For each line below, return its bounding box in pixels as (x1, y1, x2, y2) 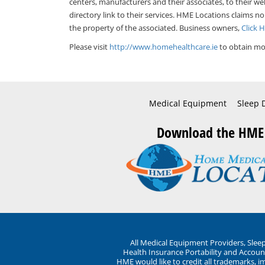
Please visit (69, 41, 109, 53)
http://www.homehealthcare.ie (109, 41, 218, 53)
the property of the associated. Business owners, (69, 22, 241, 34)
